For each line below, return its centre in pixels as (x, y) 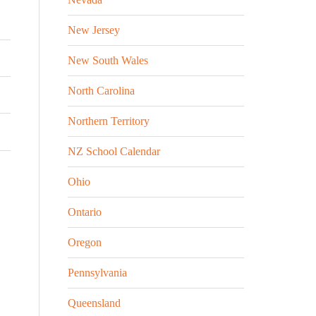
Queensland (94, 303)
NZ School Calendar (114, 151)
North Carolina (101, 91)
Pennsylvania (97, 273)
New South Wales (108, 60)
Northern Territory (109, 121)
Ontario (85, 212)
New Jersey (94, 30)
